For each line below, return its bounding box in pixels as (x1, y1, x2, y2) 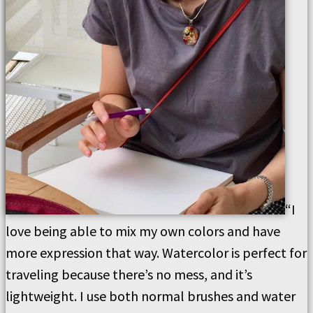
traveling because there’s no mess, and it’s (6, 265, 252, 284)
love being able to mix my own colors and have (6, 222, 280, 240)
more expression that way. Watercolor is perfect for (6, 244, 307, 262)
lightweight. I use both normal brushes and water (6, 287, 296, 305)
